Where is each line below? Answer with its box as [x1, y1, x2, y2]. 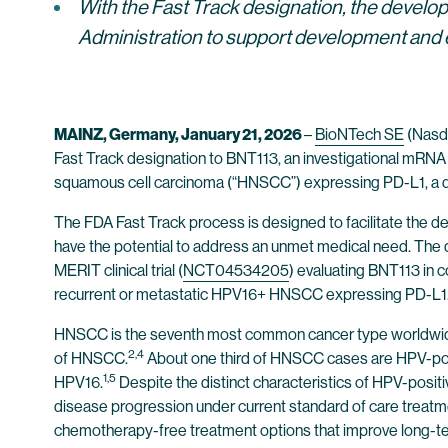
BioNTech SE [315, 125, 404, 144]
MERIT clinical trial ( [54, 261, 183, 280]
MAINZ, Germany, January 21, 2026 [54, 125, 304, 144]
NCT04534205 [183, 261, 289, 280]
